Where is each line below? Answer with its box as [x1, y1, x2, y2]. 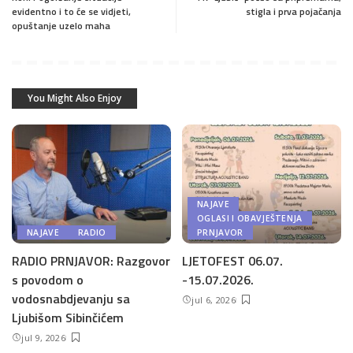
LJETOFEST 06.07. [182, 251, 283, 270]
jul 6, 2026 [191, 294, 236, 306]
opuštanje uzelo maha [12, 17, 110, 33]
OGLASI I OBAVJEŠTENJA [197, 213, 303, 224]
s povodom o [12, 270, 84, 289]
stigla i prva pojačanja [246, 3, 341, 19]
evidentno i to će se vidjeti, [12, 3, 131, 19]
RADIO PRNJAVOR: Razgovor [12, 251, 170, 270]
